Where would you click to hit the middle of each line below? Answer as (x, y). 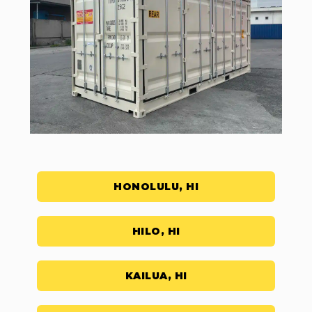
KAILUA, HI (156, 276)
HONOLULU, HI (156, 187)
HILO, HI (156, 232)
